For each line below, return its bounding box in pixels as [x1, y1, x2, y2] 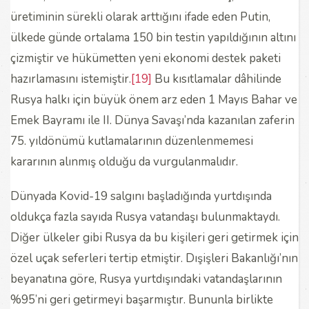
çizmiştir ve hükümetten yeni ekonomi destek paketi [10, 50, 281, 66]
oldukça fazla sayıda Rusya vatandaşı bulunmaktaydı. [10, 208, 280, 225]
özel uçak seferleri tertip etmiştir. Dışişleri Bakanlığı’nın [10, 250, 298, 266]
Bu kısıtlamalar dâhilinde [152, 70, 281, 87]
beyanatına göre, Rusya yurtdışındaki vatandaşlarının [10, 270, 282, 287]
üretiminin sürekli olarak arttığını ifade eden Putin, [10, 8, 270, 25]
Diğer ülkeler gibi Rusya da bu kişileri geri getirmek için [10, 229, 299, 246]
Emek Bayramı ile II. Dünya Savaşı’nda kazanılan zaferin [10, 112, 295, 128]
